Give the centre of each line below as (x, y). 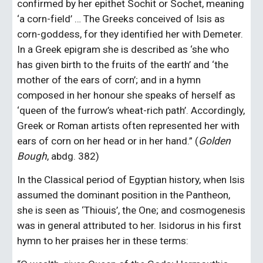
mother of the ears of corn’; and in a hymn (109, 80)
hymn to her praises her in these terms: (103, 241)
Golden (215, 141)
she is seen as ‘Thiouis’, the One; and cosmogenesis (131, 210)
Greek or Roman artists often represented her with (129, 126)
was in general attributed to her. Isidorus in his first (129, 225)
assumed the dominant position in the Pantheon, (124, 195)
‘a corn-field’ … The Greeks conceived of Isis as (121, 19)
